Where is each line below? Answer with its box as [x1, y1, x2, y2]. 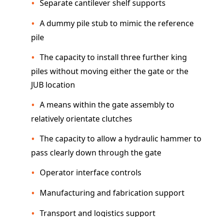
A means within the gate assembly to [40, 99, 174, 110]
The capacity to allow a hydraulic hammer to [40, 133, 201, 144]
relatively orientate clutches [31, 113, 132, 124]
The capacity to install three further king [40, 52, 187, 62]
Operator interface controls [40, 167, 141, 178]
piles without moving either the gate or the [31, 66, 188, 77]
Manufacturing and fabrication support [40, 187, 185, 198]
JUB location [31, 79, 75, 90]
